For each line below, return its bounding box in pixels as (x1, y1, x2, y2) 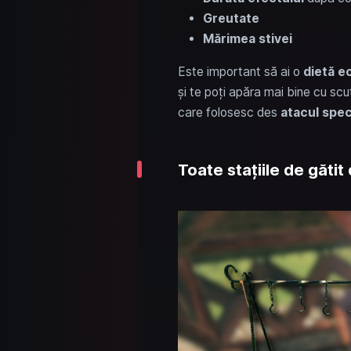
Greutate (202, 10, 259, 26)
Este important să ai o (177, 63, 303, 79)
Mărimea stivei (202, 31, 292, 46)
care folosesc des (177, 104, 280, 120)
